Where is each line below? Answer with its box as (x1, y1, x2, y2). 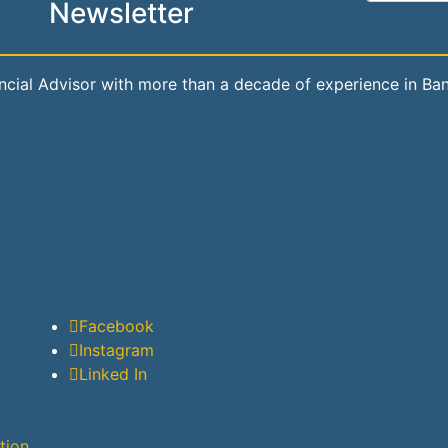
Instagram (79, 340, 154, 360)
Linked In (79, 364, 147, 384)
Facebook (79, 316, 154, 336)
